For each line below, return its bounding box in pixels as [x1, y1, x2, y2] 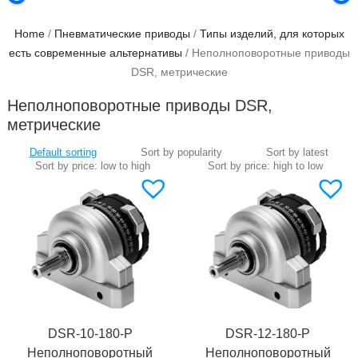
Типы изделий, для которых [199, 27, 344, 40]
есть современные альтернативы [8, 46, 182, 59]
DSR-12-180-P [225, 327, 311, 341]
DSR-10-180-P [47, 327, 133, 341]
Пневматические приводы [54, 27, 190, 40]
